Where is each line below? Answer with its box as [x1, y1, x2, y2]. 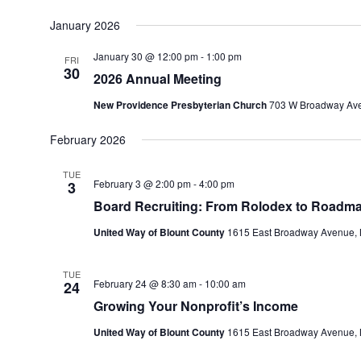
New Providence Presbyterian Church [93, 98, 269, 112]
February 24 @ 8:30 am [93, 276, 197, 290]
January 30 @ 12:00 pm [93, 49, 198, 63]
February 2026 [49, 131, 126, 147]
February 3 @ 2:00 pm [93, 176, 191, 190]
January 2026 [49, 17, 120, 33]
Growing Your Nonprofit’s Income [93, 297, 298, 315]
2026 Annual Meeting [93, 69, 222, 88]
